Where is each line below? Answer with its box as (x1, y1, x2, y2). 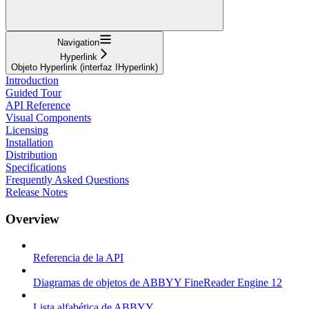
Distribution (6, 148, 57, 161)
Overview (6, 211, 59, 226)
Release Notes (6, 186, 68, 198)
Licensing (6, 123, 48, 136)
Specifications (6, 161, 66, 173)
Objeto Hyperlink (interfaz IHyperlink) (11, 61, 158, 72)
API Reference (6, 99, 70, 111)
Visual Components (6, 111, 91, 123)
